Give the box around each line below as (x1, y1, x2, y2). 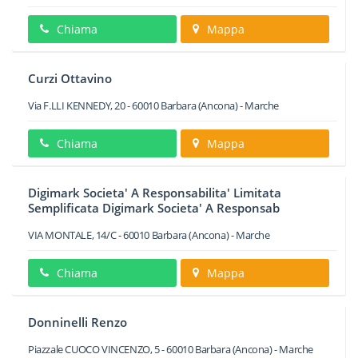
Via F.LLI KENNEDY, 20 (28, 98, 125, 113)
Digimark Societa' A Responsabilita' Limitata (28, 185, 281, 201)
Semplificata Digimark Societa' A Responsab (28, 200, 280, 216)
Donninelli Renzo (28, 314, 127, 330)
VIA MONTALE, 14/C (28, 228, 117, 242)
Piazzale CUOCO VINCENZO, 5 (28, 342, 160, 356)
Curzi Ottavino (28, 70, 112, 86)
